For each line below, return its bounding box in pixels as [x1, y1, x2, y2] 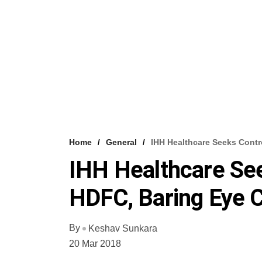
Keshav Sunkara [88, 223, 157, 234]
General [106, 137, 137, 147]
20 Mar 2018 [69, 239, 121, 249]
